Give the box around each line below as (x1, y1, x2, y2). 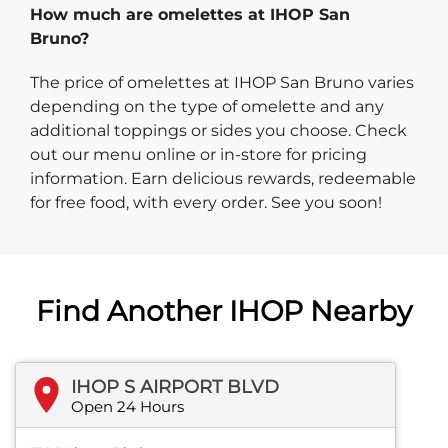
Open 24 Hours (71, 396, 184, 416)
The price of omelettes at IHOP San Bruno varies (30, 72, 414, 92)
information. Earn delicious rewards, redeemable (30, 168, 416, 188)
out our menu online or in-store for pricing (30, 144, 367, 164)
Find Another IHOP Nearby (36, 293, 412, 328)
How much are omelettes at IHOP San (30, 4, 350, 24)
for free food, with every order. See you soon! (30, 192, 382, 212)
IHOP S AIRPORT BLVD (71, 375, 279, 398)
